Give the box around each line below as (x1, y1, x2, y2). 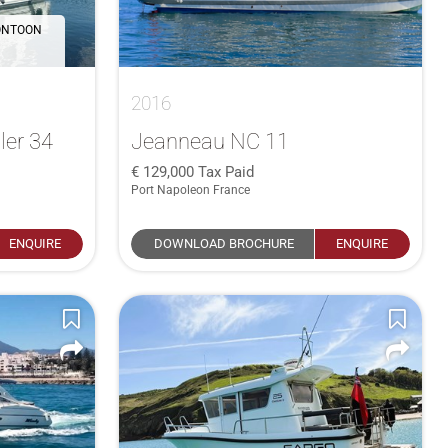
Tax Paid (198, 162, 255, 181)
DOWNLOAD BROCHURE (153, 235, 294, 251)
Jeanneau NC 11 (131, 127, 290, 154)
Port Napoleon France (131, 182, 251, 197)
